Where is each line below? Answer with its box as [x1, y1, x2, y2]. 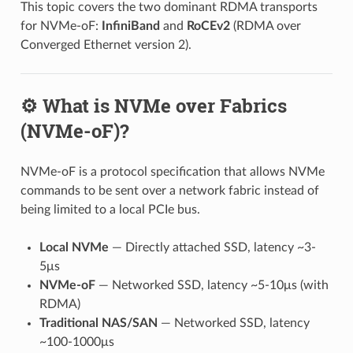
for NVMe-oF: [20, 19, 102, 32]
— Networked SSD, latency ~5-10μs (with [95, 278, 329, 292]
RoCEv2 [186, 19, 230, 32]
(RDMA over [229, 19, 301, 32]
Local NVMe [39, 240, 109, 254]
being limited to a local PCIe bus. [20, 203, 200, 216]
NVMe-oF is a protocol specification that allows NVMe [20, 165, 325, 178]
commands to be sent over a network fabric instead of [20, 184, 319, 197]
